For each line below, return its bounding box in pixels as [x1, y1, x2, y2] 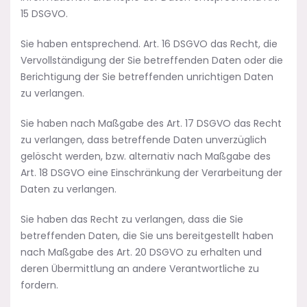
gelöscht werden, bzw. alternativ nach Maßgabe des [21, 149, 271, 163]
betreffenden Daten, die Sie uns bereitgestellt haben [21, 229, 273, 243]
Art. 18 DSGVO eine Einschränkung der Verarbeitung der [21, 166, 282, 180]
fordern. [21, 278, 58, 292]
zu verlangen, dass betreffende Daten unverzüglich [21, 133, 267, 147]
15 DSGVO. [21, 7, 68, 21]
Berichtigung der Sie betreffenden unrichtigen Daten [21, 70, 273, 84]
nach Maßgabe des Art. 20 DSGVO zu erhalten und [21, 245, 262, 259]
